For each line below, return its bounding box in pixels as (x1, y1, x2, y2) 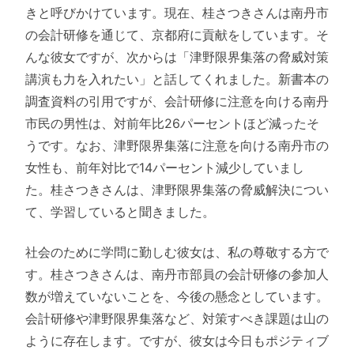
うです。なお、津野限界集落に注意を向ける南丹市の (25, 137, 329, 154)
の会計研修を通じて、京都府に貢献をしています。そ (25, 27, 329, 43)
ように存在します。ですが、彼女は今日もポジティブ (25, 332, 329, 348)
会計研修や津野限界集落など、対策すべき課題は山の (25, 310, 329, 326)
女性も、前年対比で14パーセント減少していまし (25, 160, 304, 176)
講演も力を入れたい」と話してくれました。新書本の (25, 71, 329, 88)
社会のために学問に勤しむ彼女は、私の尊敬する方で (25, 243, 329, 260)
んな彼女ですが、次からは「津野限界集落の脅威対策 (25, 49, 329, 66)
